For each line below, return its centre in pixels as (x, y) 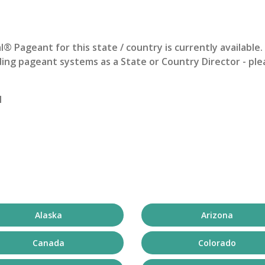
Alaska (48, 215)
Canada (48, 243)
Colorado (217, 243)
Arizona (217, 215)
